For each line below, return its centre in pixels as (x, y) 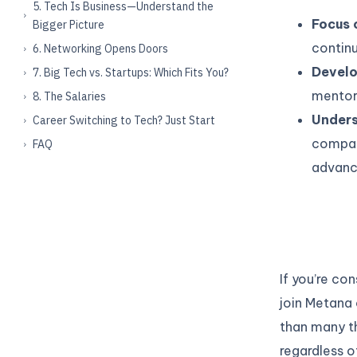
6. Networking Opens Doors (100, 48)
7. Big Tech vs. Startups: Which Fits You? (131, 72)
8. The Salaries (69, 96)
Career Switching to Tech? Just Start (124, 120)
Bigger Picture (69, 24)
